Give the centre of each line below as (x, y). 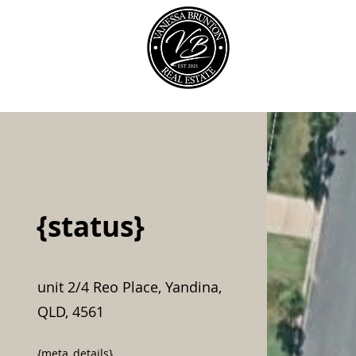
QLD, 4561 (70, 311)
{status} (90, 226)
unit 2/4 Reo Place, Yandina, (129, 287)
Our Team (298, 51)
